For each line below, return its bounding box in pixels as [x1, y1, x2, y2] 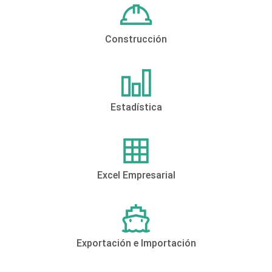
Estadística [110, 101, 162, 114]
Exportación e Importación [76, 237, 196, 250]
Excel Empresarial [97, 169, 175, 182]
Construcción [105, 33, 167, 46]
